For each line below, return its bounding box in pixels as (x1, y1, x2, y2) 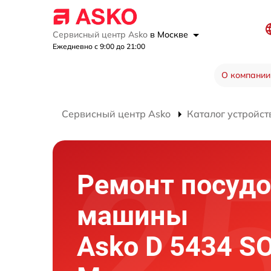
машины (77, 199, 188, 232)
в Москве (150, 29, 191, 41)
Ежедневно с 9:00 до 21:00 (53, 42, 145, 51)
